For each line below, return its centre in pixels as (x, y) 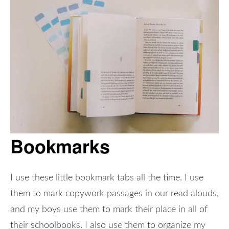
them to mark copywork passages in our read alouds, (114, 193)
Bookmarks (60, 147)
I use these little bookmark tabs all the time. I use (107, 178)
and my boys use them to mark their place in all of (109, 209)
